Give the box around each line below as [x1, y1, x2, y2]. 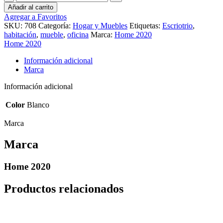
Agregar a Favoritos [4, 12, 67, 21]
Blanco [27, 100, 49, 109]
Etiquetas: [129, 21, 160, 30]
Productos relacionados [4, 182, 123, 195]
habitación [4, 30, 36, 39]
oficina [67, 30, 89, 39]
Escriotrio [162, 21, 193, 30]
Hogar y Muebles [73, 21, 127, 30]
